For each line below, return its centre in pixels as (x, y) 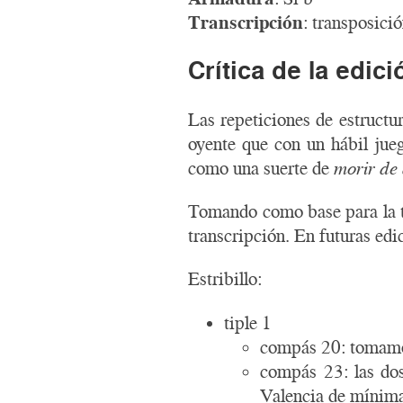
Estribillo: (225, 279)
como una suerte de (261, 168)
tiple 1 (248, 322)
